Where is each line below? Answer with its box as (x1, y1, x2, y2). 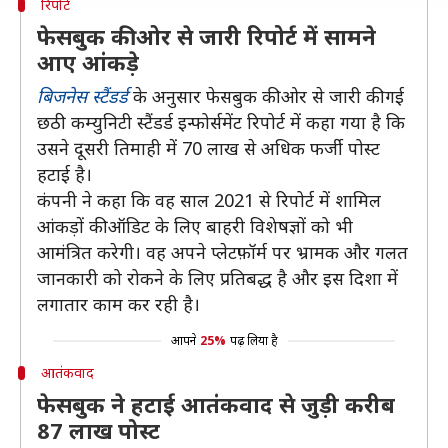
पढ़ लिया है (229, 332, 278, 349)
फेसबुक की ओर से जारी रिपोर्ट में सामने (37, 21, 376, 51)
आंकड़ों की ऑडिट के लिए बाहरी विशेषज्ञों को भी (37, 214, 353, 238)
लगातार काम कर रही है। (37, 292, 200, 316)
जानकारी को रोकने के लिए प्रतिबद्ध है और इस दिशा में (37, 266, 398, 290)
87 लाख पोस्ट (37, 415, 160, 445)
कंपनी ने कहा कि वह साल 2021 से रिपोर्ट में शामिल (37, 188, 381, 212)
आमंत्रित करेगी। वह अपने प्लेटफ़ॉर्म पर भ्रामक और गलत (37, 240, 408, 264)
